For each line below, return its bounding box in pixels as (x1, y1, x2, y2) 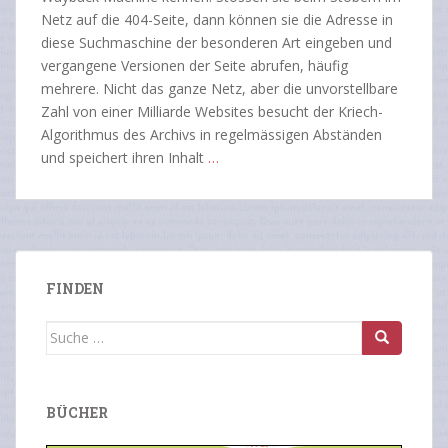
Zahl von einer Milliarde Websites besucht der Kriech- (41, 101, 383, 121)
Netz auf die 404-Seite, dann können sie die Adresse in (41, 9, 393, 29)
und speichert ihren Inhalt (41, 147, 208, 167)
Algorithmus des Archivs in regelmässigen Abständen (41, 124, 382, 144)
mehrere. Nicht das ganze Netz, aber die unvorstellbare (41, 78, 398, 98)
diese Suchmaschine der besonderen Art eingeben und (41, 32, 392, 52)
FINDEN (46, 278, 104, 298)
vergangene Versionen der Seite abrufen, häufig (41, 55, 348, 75)
